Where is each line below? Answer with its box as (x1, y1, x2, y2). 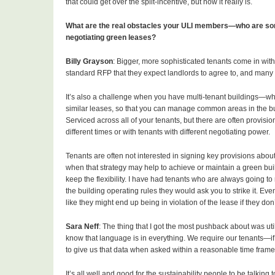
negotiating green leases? (66, 33, 156, 42)
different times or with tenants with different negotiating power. (66, 128, 270, 137)
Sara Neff (66, 222, 99, 231)
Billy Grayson (66, 57, 113, 66)
